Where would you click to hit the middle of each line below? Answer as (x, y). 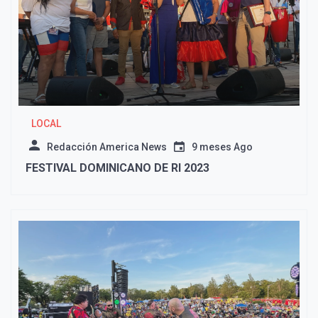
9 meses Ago (222, 147)
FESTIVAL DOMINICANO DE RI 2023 (117, 168)
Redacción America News (107, 147)
